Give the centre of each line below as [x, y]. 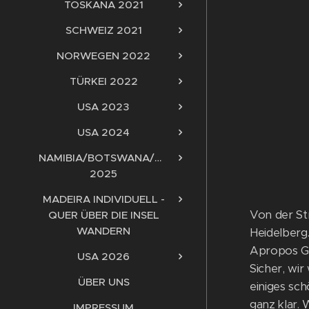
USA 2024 [103, 132]
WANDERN [103, 230]
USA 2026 [103, 256]
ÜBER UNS [103, 281]
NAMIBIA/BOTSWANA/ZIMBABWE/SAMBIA [148, 157]
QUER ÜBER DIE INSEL [103, 215]
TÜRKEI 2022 [103, 81]
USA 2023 [103, 106]
